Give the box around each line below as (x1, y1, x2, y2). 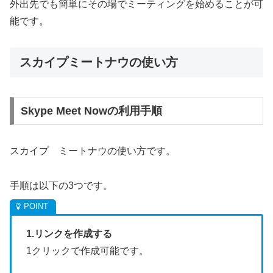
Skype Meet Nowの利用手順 (20, 105, 162, 118)
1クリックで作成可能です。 (26, 246, 149, 256)
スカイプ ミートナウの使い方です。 (10, 146, 175, 157)
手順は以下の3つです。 (10, 180, 113, 191)
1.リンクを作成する (26, 229, 112, 239)
